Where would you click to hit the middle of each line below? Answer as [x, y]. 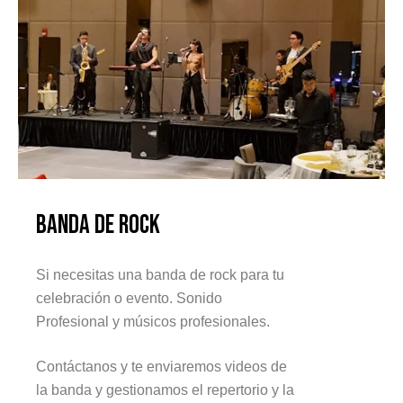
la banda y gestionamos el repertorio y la [165, 390]
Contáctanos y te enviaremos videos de [161, 366]
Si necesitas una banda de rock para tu [160, 274]
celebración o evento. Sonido [129, 298]
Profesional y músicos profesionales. [153, 321]
